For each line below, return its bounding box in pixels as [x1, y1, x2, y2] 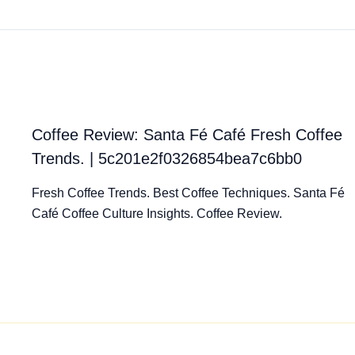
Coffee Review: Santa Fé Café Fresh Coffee [32, 126, 342, 144]
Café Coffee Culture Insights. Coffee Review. [32, 207, 282, 221]
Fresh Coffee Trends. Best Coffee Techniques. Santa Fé [32, 186, 345, 200]
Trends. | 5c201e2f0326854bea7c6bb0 [32, 150, 302, 168]
